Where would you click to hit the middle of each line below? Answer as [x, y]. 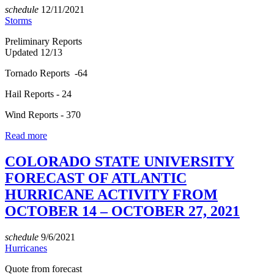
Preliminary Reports [43, 42]
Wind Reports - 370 [43, 115]
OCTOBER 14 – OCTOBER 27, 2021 [122, 211]
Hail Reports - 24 [38, 94]
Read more [26, 136]
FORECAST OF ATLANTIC [96, 178]
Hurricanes [26, 248]
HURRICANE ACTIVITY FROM [111, 195]
